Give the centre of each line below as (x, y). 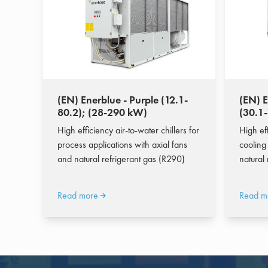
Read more (78, 196)
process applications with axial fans (122, 144)
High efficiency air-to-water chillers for (128, 130)
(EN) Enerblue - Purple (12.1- (123, 99)
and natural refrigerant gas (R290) (121, 159)
